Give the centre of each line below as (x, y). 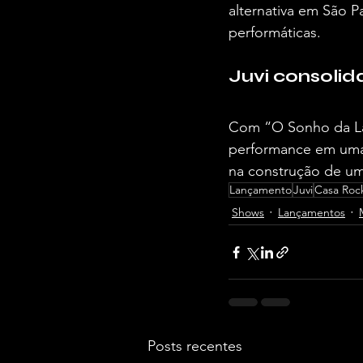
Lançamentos (312, 212)
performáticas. (275, 32)
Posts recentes (195, 346)
